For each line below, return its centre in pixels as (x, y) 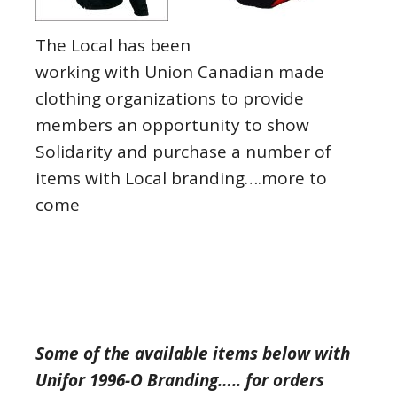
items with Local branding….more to (181, 178)
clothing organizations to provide (170, 98)
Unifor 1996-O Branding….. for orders (180, 380)
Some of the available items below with (193, 354)
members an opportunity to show (172, 125)
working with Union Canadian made (180, 72)
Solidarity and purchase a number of (183, 152)
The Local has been (113, 45)
